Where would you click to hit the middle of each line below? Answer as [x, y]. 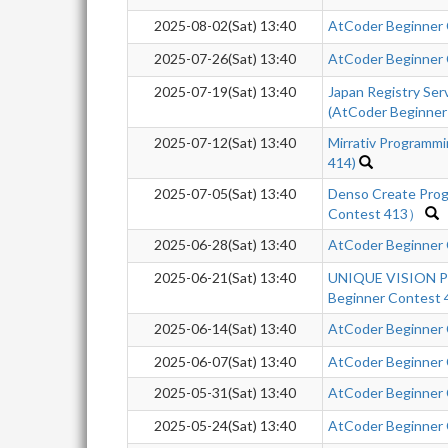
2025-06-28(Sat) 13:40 [225, 244]
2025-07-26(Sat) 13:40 [225, 58]
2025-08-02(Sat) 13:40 [225, 25]
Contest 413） [375, 213]
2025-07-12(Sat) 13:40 [225, 142]
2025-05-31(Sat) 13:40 [225, 392]
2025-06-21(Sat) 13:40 [225, 277]
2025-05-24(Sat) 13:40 [225, 425]
